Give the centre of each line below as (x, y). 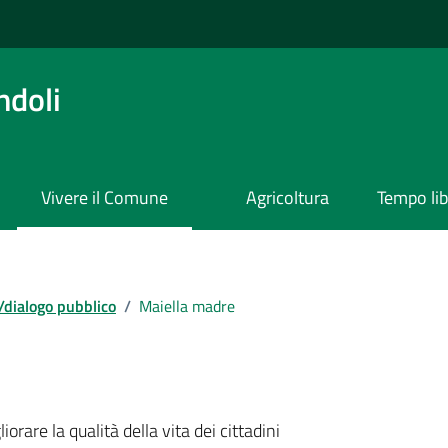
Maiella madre (187, 305)
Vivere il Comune (104, 198)
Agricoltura (288, 198)
